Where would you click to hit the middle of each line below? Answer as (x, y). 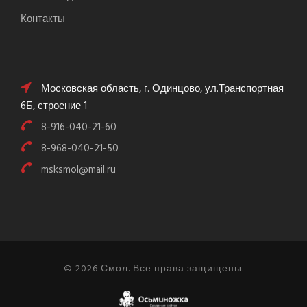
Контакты (43, 20)
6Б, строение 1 (54, 107)
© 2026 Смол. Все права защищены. (153, 269)
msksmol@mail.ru (78, 170)
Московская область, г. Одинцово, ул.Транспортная (161, 89)
